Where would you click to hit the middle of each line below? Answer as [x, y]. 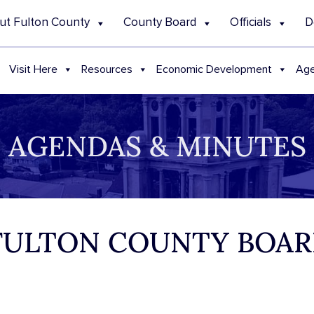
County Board [160, 22]
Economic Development [214, 69]
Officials [251, 22]
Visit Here [34, 69]
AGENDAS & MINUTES [157, 146]
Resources [107, 69]
